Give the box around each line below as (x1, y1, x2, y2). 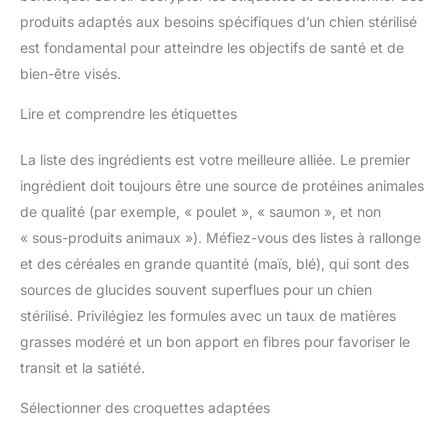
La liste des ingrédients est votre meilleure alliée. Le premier (20, 151, 410, 169)
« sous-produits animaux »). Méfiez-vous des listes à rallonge (20, 229, 421, 247)
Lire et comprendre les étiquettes (20, 105, 237, 123)
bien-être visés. (20, 65, 121, 83)
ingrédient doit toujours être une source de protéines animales (20, 177, 424, 195)
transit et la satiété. (20, 359, 145, 377)
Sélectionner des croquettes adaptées (20, 399, 270, 417)
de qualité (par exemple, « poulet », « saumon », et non (20, 203, 381, 221)
